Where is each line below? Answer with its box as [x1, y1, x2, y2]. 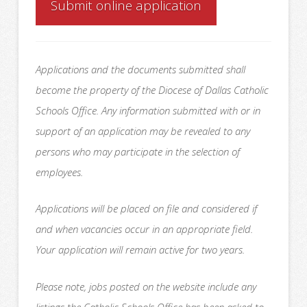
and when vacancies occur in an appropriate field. [35, 222, 253, 236]
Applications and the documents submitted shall [35, 62, 245, 76]
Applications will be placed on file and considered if [35, 201, 257, 216]
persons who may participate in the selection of [35, 144, 240, 158]
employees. [35, 164, 83, 179]
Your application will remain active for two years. [35, 243, 245, 257]
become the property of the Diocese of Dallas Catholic [35, 82, 269, 97]
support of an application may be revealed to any [35, 123, 250, 138]
